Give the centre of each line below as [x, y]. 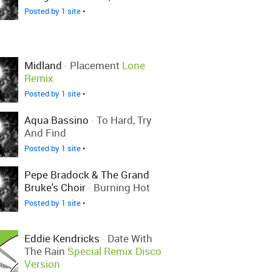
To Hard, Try [124, 120]
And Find [45, 133]
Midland [43, 65]
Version [42, 264]
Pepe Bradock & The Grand [87, 175]
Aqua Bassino [56, 120]
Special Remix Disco [114, 251]
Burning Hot [122, 187]
